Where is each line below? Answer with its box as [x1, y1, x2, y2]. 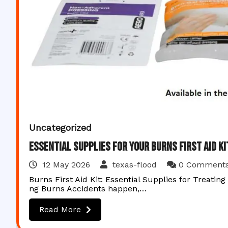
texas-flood [110, 160, 159, 169]
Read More [39, 205, 81, 214]
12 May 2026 [42, 160, 90, 169]
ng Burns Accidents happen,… [29, 184, 147, 193]
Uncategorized [29, 122, 92, 133]
